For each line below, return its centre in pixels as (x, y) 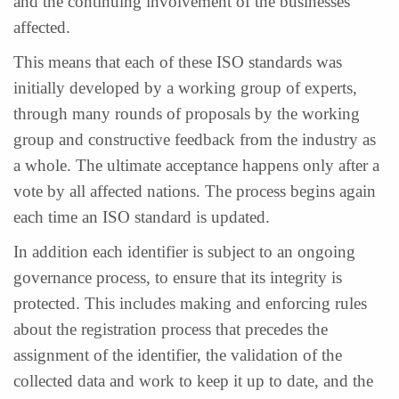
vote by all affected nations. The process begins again (195, 191)
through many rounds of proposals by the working (187, 114)
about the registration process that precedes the (171, 329)
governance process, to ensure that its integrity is (178, 277)
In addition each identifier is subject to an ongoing (184, 252)
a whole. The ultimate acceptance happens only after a (196, 165)
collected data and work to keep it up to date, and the (193, 381)
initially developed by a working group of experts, (185, 88)
